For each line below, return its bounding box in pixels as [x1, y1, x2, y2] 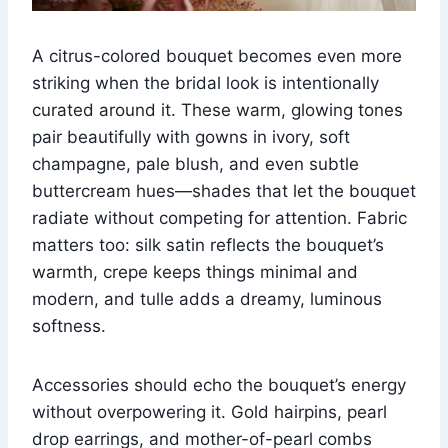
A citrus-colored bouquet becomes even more [32, 45, 402, 66]
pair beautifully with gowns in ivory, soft [32, 126, 350, 147]
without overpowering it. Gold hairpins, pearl [32, 401, 387, 422]
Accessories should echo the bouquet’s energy [32, 374, 406, 395]
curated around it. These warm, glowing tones [32, 99, 403, 120]
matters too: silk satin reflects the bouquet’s [32, 234, 384, 255]
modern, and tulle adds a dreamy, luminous [32, 288, 382, 309]
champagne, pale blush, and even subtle [32, 153, 359, 174]
